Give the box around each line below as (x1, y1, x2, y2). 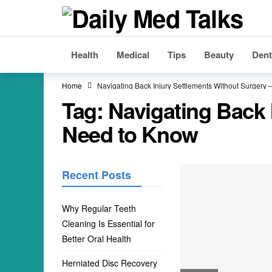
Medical (117, 48, 149, 61)
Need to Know (62, 118, 198, 149)
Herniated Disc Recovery (62, 257, 157, 269)
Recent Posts (62, 167, 131, 183)
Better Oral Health (62, 233, 131, 245)
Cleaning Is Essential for (62, 217, 155, 229)
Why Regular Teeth (62, 202, 136, 214)
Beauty (204, 48, 234, 61)
